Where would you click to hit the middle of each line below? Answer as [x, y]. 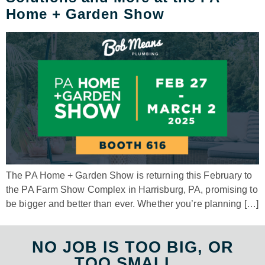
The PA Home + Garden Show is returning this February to [129, 176]
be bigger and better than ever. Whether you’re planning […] [132, 204]
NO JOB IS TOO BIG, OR [132, 247]
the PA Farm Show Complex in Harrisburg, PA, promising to [132, 190]
